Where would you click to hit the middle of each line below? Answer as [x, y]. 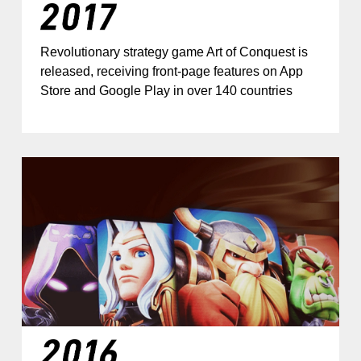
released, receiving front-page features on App [172, 72]
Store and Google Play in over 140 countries [166, 91]
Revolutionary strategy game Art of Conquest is [174, 52]
